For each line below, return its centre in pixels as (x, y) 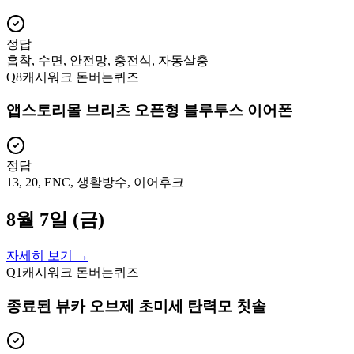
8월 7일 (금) (55, 220)
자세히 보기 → (47, 256)
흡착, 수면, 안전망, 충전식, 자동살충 (107, 60)
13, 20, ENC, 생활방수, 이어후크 (95, 183)
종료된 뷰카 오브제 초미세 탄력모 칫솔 (136, 306)
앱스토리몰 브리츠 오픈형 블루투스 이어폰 (149, 111)
